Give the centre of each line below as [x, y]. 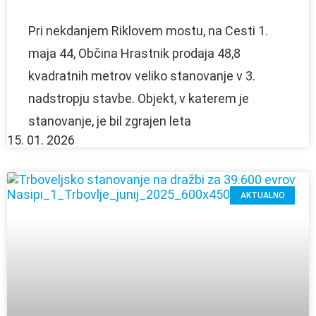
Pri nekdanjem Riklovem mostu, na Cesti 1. [148, 30]
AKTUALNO [262, 196]
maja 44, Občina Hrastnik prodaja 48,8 [134, 53]
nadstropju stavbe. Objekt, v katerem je [139, 98]
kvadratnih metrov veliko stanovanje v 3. [142, 75]
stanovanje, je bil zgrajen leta [110, 121]
